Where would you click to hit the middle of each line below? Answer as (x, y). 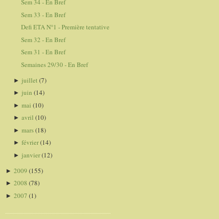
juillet (30, 80)
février (31, 142)
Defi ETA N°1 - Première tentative (66, 27)
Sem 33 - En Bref (44, 14)
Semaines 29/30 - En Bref (55, 64)
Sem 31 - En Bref (44, 52)
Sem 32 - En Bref (44, 39)
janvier (31, 155)
